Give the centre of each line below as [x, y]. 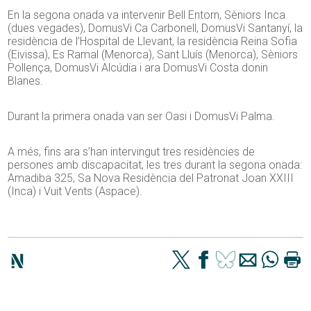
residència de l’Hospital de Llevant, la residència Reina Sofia [153, 42]
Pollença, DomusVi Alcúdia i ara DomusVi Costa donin [138, 68]
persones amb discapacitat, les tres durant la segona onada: [155, 165]
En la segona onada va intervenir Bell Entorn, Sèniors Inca [147, 15]
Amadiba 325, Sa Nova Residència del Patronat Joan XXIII [151, 178]
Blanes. [26, 81]
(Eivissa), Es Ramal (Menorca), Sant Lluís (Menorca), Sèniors [153, 55]
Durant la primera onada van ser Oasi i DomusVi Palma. [142, 117]
